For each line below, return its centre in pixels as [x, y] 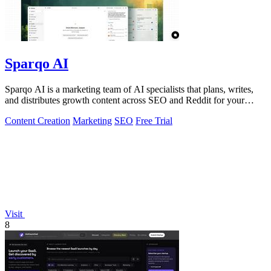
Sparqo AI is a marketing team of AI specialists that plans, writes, [129, 89]
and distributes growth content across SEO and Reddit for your [125, 100]
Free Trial [154, 120]
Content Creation [38, 120]
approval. [23, 111]
